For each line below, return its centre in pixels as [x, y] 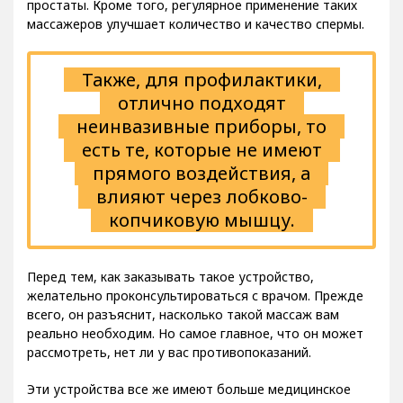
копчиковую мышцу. [201, 219]
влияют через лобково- [201, 196]
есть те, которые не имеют [201, 149]
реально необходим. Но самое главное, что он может [195, 333]
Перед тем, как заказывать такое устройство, [170, 276]
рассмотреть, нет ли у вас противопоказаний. [169, 352]
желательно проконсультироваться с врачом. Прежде [195, 295]
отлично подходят [201, 103]
